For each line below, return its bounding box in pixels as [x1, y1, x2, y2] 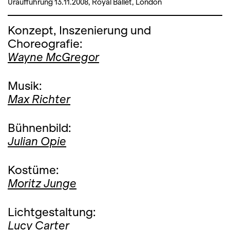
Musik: [8, 79, 42, 92]
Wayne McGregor [8, 50, 99, 64]
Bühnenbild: [8, 121, 71, 135]
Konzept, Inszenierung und [8, 24, 151, 37]
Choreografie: [8, 37, 83, 50]
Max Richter [8, 92, 70, 106]
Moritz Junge [8, 177, 76, 190]
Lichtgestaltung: [8, 205, 96, 219]
